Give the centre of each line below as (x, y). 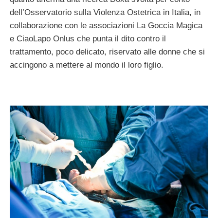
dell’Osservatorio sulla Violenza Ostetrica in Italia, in (105, 13)
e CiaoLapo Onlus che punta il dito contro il (88, 39)
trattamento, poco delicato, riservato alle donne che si (107, 52)
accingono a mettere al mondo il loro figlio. (87, 65)
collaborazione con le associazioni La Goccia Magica (106, 26)
